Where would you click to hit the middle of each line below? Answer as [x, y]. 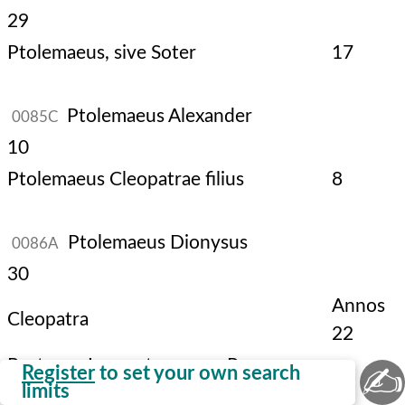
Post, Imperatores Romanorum [168, 366]
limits [46, 391]
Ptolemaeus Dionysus [155, 243]
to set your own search [198, 373]
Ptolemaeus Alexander [157, 116]
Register [58, 373]
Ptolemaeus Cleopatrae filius [126, 179]
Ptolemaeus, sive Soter [102, 53]
